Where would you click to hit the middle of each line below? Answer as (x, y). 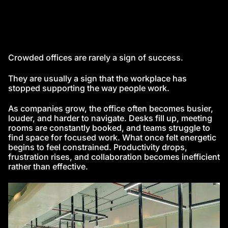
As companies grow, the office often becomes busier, (111, 109)
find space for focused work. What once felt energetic (112, 138)
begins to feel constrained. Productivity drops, (98, 147)
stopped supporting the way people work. (89, 88)
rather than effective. (48, 167)
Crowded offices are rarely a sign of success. (96, 58)
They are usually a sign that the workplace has (97, 78)
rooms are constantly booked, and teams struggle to (109, 128)
